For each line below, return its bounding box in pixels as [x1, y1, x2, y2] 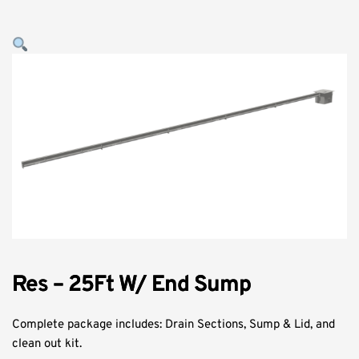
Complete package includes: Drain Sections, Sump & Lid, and [12, 317, 335, 333]
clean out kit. [12, 337, 82, 353]
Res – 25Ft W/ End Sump [12, 271, 251, 301]
